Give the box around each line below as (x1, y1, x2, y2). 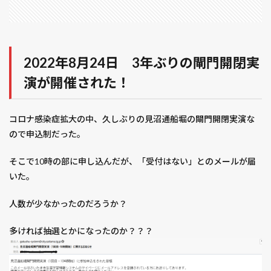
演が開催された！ (24, 74, 130, 91)
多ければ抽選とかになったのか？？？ (9, 226, 153, 236)
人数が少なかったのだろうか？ (9, 198, 127, 209)
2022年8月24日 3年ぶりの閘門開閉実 (24, 54, 260, 71)
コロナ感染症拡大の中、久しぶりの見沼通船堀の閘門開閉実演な (9, 114, 255, 124)
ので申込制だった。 (9, 129, 85, 139)
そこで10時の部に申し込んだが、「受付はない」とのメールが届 (9, 156, 256, 166)
